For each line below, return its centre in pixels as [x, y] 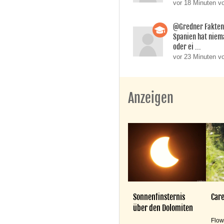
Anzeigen [151, 98]
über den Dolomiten [163, 208]
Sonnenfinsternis [159, 197]
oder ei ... [187, 47]
